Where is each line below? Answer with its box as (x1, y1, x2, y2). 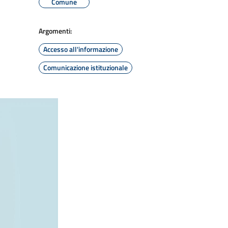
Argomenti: (39, 25, 72, 36)
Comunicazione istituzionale (43, 62, 128, 73)
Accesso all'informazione (43, 44, 118, 54)
